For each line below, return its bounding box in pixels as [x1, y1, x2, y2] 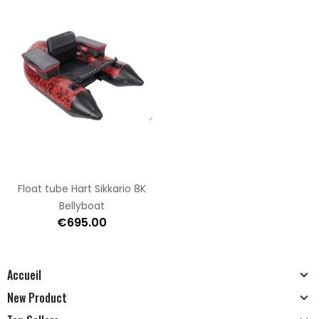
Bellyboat [58, 199, 105, 214]
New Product [7, 289, 67, 307]
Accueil [7, 266, 41, 284]
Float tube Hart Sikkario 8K [17, 182, 146, 197]
